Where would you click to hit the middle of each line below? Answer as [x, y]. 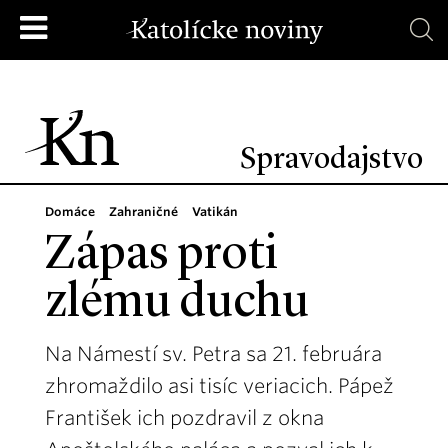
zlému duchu [177, 304]
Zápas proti [161, 256]
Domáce [70, 211]
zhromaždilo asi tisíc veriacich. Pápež [219, 386]
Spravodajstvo [331, 160]
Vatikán [215, 211]
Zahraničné [143, 211]
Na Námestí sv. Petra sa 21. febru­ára [213, 354]
